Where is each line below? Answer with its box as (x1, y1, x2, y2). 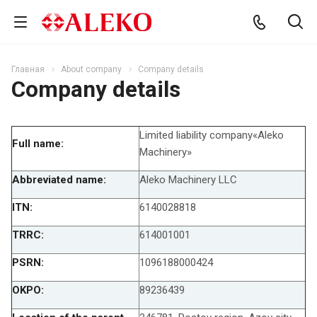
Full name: (12, 137, 64, 150)
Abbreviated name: (12, 173, 106, 186)
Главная (11, 64, 45, 74)
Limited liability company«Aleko (139, 128, 284, 142)
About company (61, 64, 122, 74)
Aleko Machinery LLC (139, 173, 240, 186)
